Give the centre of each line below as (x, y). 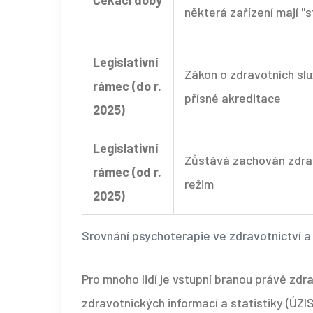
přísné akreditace (233, 98)
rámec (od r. (127, 172)
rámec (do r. (127, 86)
